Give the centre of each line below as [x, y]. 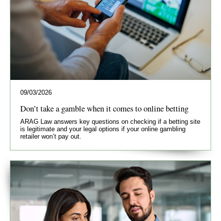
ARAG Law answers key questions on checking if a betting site [110, 121]
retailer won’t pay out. [51, 136]
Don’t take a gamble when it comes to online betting [104, 108]
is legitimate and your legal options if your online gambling [103, 129]
